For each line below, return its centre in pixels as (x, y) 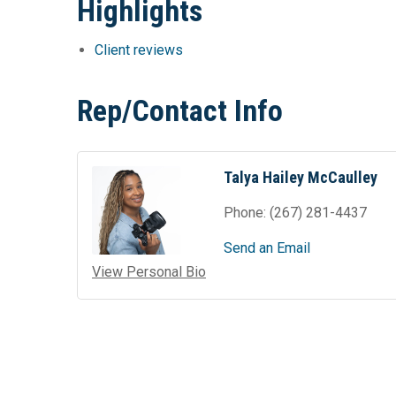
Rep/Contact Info (180, 111)
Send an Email (267, 248)
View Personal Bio (149, 272)
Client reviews (139, 50)
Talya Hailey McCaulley (301, 178)
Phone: (245, 213)
